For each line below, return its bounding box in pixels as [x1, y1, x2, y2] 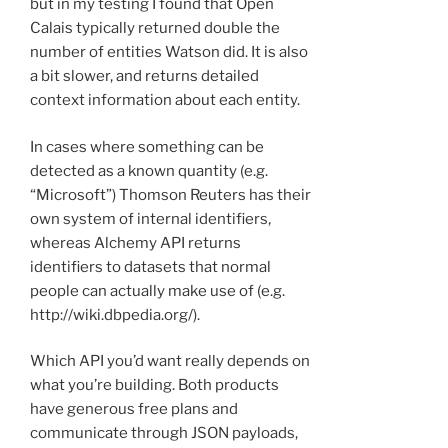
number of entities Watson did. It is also [30, 43, 308, 62]
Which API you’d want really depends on [30, 352, 310, 371]
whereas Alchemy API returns [30, 233, 241, 252]
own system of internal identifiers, [30, 209, 271, 228]
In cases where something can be [30, 137, 264, 156]
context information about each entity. [30, 91, 300, 110]
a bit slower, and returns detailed [30, 67, 259, 86]
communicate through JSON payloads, [30, 424, 298, 443]
